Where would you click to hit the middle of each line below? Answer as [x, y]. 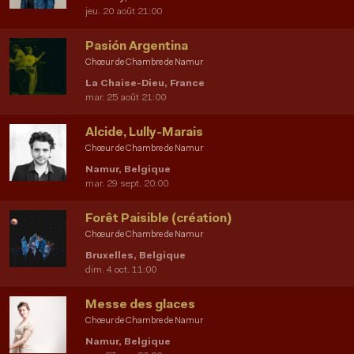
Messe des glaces [140, 305]
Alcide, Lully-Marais [144, 132]
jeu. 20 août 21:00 [124, 11]
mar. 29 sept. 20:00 [127, 184]
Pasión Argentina [137, 46]
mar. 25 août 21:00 [126, 98]
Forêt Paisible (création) [158, 218]
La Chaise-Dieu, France [145, 83]
